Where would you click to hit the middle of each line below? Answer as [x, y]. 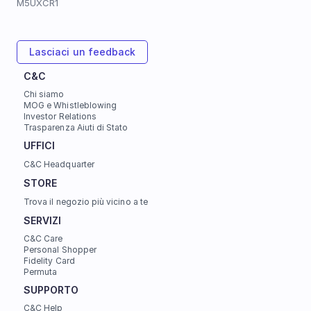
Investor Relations [60, 116]
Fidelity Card [49, 261]
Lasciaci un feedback [83, 52]
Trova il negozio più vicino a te [86, 202]
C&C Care [43, 238]
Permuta [41, 272]
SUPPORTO [51, 290]
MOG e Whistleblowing [70, 105]
